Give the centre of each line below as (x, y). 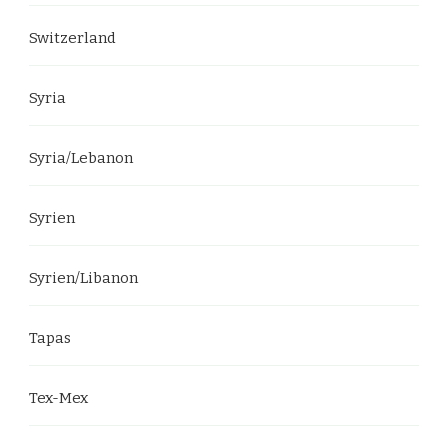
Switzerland (72, 38)
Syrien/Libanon (83, 278)
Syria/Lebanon (81, 158)
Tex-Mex (58, 398)
